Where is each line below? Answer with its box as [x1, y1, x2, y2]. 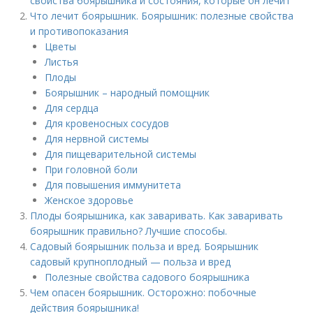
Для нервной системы [45, 132, 150, 145]
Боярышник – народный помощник [45, 86, 210, 99]
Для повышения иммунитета [45, 178, 182, 191]
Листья [45, 55, 79, 68]
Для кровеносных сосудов [45, 117, 170, 130]
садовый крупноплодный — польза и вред [30, 255, 231, 268]
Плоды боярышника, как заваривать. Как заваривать [30, 209, 284, 222]
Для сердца [45, 101, 99, 115]
